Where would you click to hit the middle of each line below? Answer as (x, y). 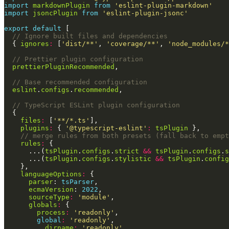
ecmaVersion (51, 190)
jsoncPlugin (55, 13)
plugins (35, 128)
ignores (35, 44)
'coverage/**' (133, 44)
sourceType (49, 197)
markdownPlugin (61, 6)
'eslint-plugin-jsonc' (145, 13)
